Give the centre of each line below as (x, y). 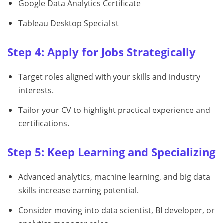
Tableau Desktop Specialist (68, 24)
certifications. (44, 124)
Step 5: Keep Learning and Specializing (111, 152)
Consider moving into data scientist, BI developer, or (116, 210)
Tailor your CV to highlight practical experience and (114, 110)
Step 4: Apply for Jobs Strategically (102, 52)
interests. (36, 90)
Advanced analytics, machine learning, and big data (114, 177)
